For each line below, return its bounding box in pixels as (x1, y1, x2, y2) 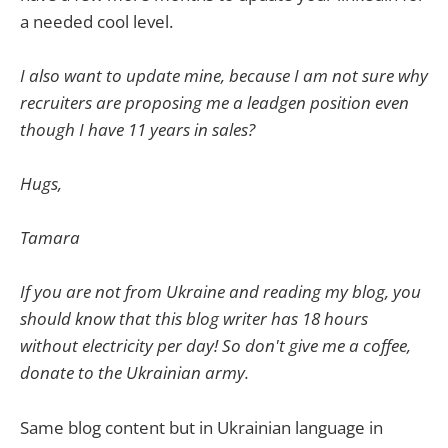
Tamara (20, 226, 80, 250)
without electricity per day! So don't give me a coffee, (20, 334, 411, 358)
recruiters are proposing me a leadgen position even (20, 90, 409, 114)
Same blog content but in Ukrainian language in (20, 415, 383, 439)
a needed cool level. (20, 9, 173, 33)
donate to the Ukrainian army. (20, 361, 249, 385)
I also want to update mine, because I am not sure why (20, 63, 428, 87)
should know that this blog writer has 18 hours (20, 307, 368, 331)
